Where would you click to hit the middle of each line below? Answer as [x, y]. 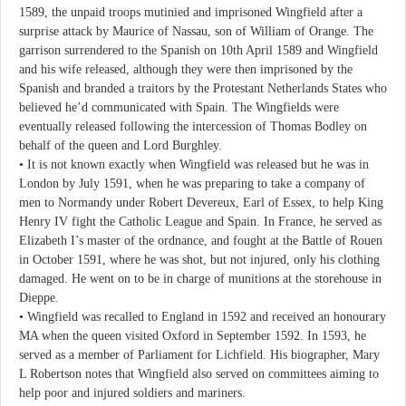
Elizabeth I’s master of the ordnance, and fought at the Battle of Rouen [201, 241]
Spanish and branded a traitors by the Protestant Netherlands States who [203, 88]
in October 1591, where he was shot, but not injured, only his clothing [199, 260]
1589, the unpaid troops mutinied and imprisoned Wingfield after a [191, 12]
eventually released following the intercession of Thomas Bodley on [193, 126]
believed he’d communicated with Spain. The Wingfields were [179, 107]
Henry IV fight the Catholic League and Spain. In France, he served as [200, 222]
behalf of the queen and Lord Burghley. [121, 145]
